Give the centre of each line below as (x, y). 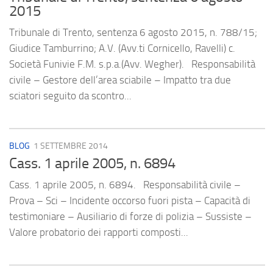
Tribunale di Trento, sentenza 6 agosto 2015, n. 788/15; (133, 33)
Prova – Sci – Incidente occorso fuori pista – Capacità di (130, 200)
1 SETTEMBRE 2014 (71, 146)
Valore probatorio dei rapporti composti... (99, 232)
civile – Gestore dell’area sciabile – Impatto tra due (120, 80)
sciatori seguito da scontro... (70, 96)
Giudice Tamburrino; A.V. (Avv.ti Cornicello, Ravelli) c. (122, 48)
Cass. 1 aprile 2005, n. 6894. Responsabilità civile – (125, 184)
